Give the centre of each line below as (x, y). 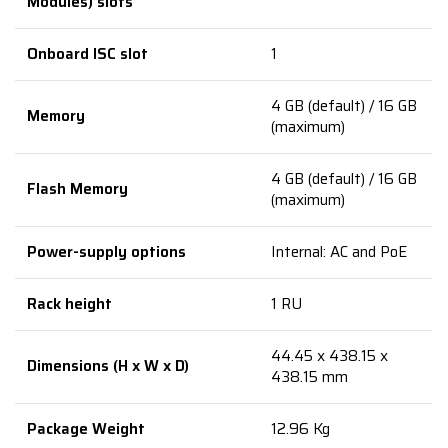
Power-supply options (107, 252)
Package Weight (86, 429)
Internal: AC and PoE (339, 252)
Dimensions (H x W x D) (108, 366)
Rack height (70, 304)
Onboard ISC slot (88, 54)
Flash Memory (78, 189)
